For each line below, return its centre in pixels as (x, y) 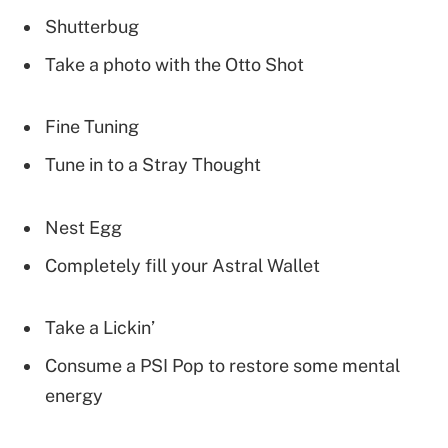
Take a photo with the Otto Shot (174, 64)
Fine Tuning (92, 127)
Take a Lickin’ (100, 327)
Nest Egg (83, 227)
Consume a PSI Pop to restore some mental (222, 365)
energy (74, 395)
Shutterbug (92, 27)
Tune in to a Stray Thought (153, 165)
